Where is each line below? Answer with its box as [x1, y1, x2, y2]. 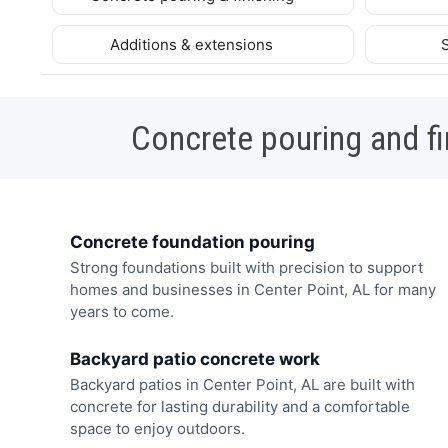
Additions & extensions [110, 34, 278, 54]
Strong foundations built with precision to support [69, 258, 423, 278]
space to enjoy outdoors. [69, 418, 245, 438]
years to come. [69, 302, 174, 322]
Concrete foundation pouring [69, 231, 315, 252]
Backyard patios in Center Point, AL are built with [69, 374, 415, 394]
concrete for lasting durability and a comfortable [69, 396, 410, 416]
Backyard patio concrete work [69, 348, 320, 369]
